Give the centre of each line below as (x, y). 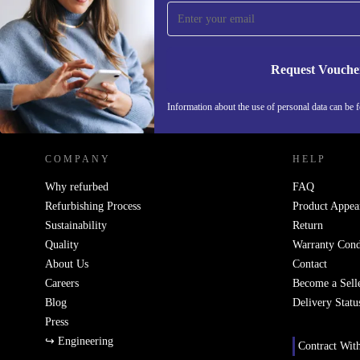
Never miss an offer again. (163, 19)
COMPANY (78, 159)
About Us (67, 264)
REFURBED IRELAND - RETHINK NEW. (168, 104)
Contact (310, 264)
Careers (62, 283)
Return (308, 225)
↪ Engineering (79, 341)
